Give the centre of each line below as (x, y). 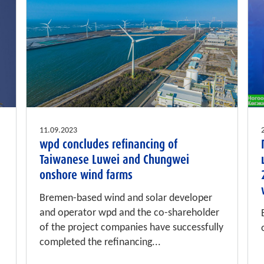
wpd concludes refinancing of (109, 145)
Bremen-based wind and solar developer (126, 199)
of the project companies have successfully (132, 228)
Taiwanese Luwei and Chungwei (115, 160)
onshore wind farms (86, 175)
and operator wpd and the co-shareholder (130, 213)
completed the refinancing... (100, 243)
